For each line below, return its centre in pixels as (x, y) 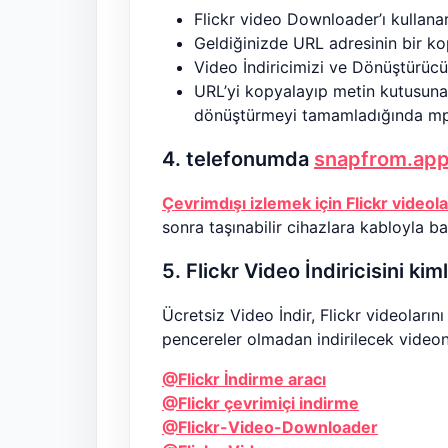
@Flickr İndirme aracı (244, 379)
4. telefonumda (238, 159)
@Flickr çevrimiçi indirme (260, 403)
